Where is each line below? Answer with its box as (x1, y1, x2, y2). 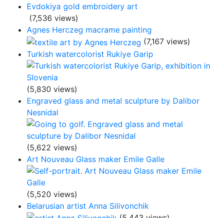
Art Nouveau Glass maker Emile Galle (27, 154, 164, 164)
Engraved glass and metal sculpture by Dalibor (27, 95, 200, 106)
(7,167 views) (144, 36, 190, 46)
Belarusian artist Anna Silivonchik (27, 200, 149, 211)
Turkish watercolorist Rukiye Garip (27, 49, 153, 59)
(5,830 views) (27, 84, 77, 94)
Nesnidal (27, 107, 58, 117)
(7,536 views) (29, 13, 78, 23)
